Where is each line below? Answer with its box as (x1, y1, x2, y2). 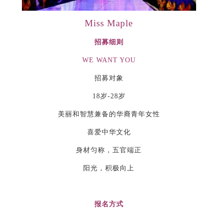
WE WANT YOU (82, 56, 136, 64)
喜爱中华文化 (87, 128, 131, 136)
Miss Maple (85, 18, 133, 28)
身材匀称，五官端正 (76, 146, 142, 154)
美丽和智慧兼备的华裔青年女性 (57, 110, 160, 118)
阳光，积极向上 (83, 164, 135, 172)
